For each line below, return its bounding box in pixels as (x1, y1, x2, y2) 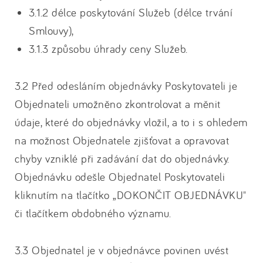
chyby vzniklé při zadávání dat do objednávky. (15, 151, 230, 166)
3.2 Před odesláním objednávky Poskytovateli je (15, 79, 237, 93)
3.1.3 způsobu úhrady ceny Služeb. (29, 42, 188, 56)
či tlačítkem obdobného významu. (15, 206, 171, 220)
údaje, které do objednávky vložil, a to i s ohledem (15, 115, 248, 129)
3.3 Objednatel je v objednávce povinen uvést (15, 243, 228, 257)
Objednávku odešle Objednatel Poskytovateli (15, 170, 225, 184)
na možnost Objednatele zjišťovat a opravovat (15, 133, 229, 147)
